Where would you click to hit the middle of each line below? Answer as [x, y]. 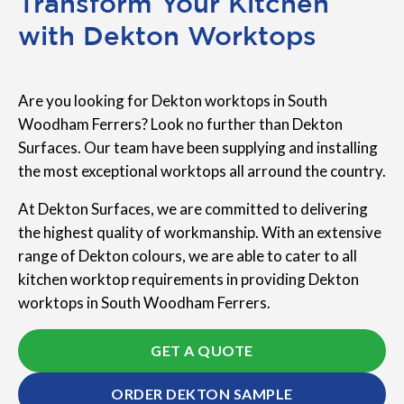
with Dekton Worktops [167, 36]
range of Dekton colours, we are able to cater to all [188, 256]
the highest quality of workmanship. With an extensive [200, 233]
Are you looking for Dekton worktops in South [173, 101]
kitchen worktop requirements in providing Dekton [188, 280]
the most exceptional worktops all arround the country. [202, 171]
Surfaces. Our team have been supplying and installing [198, 148]
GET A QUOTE [202, 351]
